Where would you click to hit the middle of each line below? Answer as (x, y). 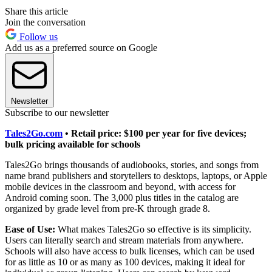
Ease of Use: (31, 229)
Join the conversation (45, 22)
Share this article (36, 12)
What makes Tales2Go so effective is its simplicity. (155, 229)
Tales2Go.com (34, 134)
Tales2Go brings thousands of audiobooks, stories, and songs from (132, 165)
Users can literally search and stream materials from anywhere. (124, 240)
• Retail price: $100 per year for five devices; (155, 134)
